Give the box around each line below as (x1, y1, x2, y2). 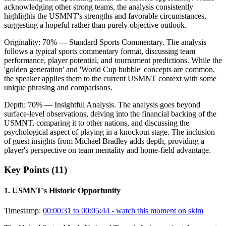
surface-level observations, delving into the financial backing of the (4, 109, 216, 119)
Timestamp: (4, 206, 41, 215)
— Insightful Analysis (42, 100, 114, 109)
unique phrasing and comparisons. (4, 83, 112, 92)
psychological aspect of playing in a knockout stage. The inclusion (4, 128, 215, 137)
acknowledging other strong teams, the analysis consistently (4, 3, 193, 12)
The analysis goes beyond (118, 100, 200, 109)
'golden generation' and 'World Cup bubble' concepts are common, (4, 65, 215, 74)
